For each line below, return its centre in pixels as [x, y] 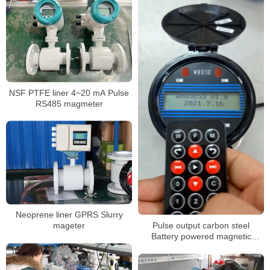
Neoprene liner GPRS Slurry [69, 215]
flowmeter [201, 247]
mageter [69, 226]
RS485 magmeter [69, 103]
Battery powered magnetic [201, 236]
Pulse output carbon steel [201, 225]
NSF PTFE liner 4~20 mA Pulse [69, 93]
